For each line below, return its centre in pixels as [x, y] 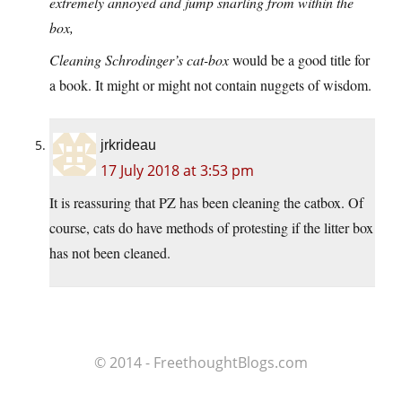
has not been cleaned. [110, 253]
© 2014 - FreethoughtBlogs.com [201, 363]
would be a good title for [299, 60]
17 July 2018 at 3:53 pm [177, 171]
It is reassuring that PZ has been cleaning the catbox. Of [206, 203]
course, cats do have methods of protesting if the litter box [211, 228]
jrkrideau [128, 145]
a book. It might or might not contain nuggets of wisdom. [210, 85]
